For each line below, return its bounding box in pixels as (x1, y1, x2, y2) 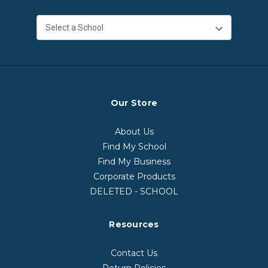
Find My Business (98, 156, 170, 167)
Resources (109, 218, 159, 230)
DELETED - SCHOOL (90, 185, 178, 197)
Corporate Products (93, 170, 175, 182)
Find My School (102, 141, 166, 152)
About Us (114, 126, 154, 137)
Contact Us (111, 247, 157, 258)
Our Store (110, 97, 158, 108)
